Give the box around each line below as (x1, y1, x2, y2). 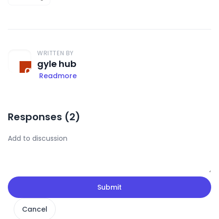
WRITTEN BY (37, 48, 74, 57)
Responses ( (8, 109, 69, 124)
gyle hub (37, 57, 76, 70)
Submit (97, 182, 122, 192)
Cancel (22, 204, 47, 214)
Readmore (39, 70, 77, 81)
